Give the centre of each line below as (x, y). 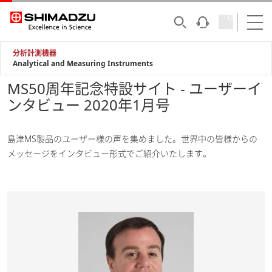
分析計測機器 (35, 53)
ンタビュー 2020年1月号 (89, 105)
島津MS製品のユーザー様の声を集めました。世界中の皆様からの (132, 139)
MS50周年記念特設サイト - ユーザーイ (134, 88)
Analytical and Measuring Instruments (83, 63)
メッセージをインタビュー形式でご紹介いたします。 (109, 153)
